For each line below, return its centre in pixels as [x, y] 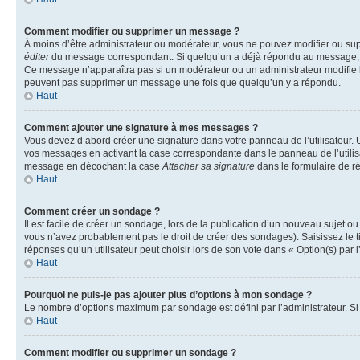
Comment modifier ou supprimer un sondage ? [130, 352]
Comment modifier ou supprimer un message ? [132, 31]
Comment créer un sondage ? [92, 211]
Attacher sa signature [209, 166]
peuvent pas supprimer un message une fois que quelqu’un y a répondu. [182, 82]
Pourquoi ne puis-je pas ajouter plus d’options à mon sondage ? [168, 295]
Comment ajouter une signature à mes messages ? [141, 127]
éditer [37, 57]
